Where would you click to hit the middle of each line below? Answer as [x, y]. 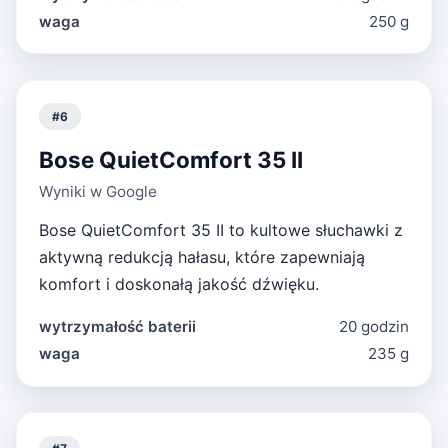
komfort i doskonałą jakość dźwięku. [179, 284]
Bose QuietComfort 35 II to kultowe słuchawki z [221, 230]
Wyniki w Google [98, 192]
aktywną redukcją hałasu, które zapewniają [202, 257]
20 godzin [373, 327]
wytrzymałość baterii [118, 327]
